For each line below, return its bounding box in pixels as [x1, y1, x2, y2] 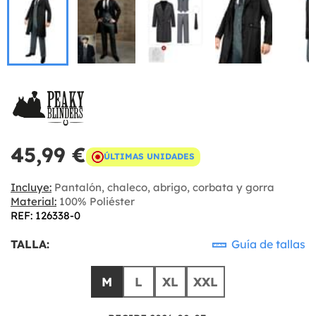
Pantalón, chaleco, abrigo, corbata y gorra [51, 180, 274, 194]
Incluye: [11, 180, 51, 194]
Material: [11, 194, 56, 208]
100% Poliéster [56, 194, 135, 208]
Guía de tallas [229, 236, 305, 251]
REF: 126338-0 [11, 208, 80, 222]
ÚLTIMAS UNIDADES [104, 151, 195, 162]
